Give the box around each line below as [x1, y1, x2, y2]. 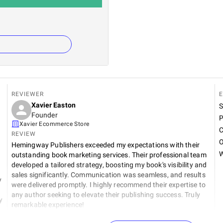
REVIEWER [11, 90, 44, 98]
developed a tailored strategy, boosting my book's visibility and [11, 160, 207, 169]
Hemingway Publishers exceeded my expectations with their [11, 140, 200, 149]
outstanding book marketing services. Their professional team [11, 150, 207, 159]
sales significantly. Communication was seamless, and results [11, 170, 206, 179]
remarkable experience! [11, 200, 85, 209]
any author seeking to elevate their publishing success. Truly [11, 190, 200, 199]
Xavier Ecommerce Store [19, 120, 90, 127]
